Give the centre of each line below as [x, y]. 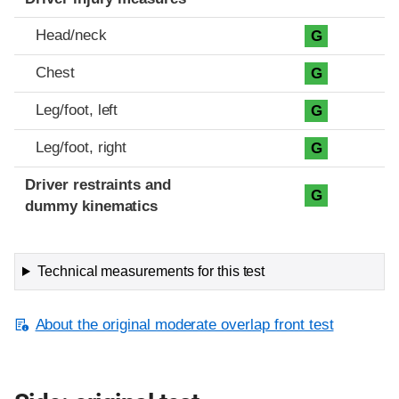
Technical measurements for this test [151, 272]
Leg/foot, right [81, 148]
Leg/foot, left [77, 110]
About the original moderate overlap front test [184, 325]
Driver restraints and [98, 185]
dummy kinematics [92, 207]
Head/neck [71, 36]
